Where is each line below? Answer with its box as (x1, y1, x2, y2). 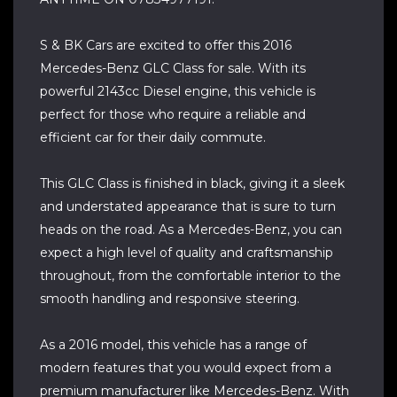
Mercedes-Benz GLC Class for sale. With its (40, 60, 306, 76)
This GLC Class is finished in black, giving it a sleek (40, 175, 345, 191)
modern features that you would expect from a (40, 360, 331, 376)
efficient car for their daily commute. (40, 129, 266, 145)
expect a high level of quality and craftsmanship (40, 245, 333, 261)
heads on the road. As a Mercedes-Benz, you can (40, 222, 342, 237)
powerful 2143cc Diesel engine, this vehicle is (40, 83, 315, 99)
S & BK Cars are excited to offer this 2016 (40, 37, 292, 53)
